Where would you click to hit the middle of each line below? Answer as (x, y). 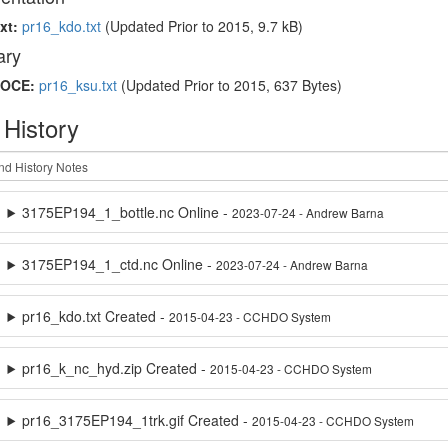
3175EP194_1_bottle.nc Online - (127, 212)
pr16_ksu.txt (77, 85)
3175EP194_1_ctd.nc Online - (119, 264)
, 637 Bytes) (303, 85)
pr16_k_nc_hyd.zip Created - (116, 368)
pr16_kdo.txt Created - (96, 316)
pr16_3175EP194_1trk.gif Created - (137, 420)
